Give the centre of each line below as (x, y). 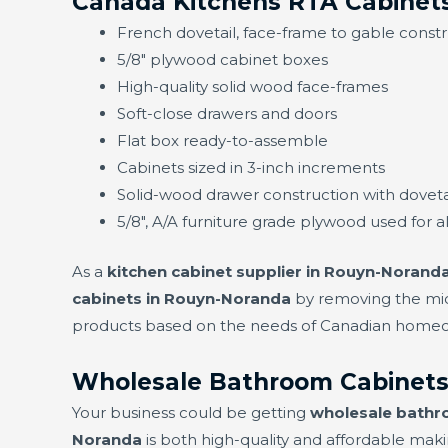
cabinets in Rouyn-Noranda (181, 298)
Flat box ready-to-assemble (222, 141)
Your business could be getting (191, 413)
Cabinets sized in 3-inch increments (251, 168)
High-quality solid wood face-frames (252, 87)
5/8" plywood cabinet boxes (222, 60)
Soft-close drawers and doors (227, 114)
